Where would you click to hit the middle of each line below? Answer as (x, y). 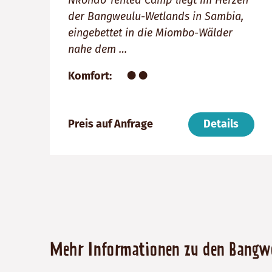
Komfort (89, 76)
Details (221, 124)
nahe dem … (97, 49)
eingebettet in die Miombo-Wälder (150, 32)
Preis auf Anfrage (111, 124)
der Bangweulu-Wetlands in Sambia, (156, 16)
